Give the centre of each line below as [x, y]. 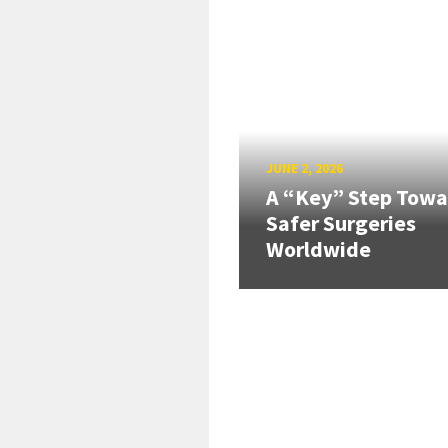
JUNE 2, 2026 [304, 167]
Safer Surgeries [341, 223]
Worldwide [318, 249]
